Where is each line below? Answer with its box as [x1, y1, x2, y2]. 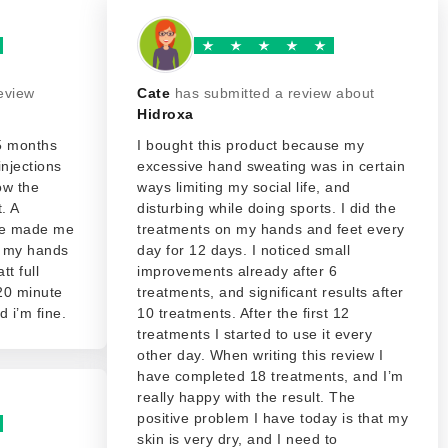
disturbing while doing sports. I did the [137, 200, 396, 216]
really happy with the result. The [137, 389, 356, 405]
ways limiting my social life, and [137, 179, 351, 195]
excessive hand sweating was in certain [137, 158, 405, 174]
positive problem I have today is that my [137, 410, 408, 426]
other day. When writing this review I [137, 347, 384, 363]
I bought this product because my [137, 137, 364, 153]
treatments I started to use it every [137, 326, 372, 342]
